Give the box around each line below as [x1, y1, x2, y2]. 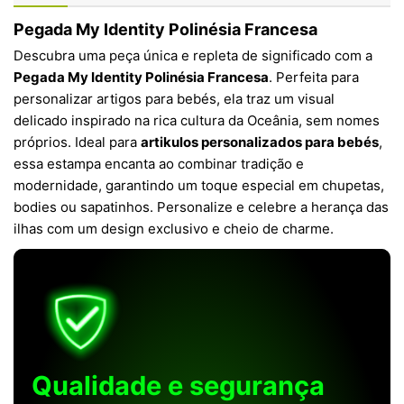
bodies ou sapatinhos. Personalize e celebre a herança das [14, 198, 389, 216]
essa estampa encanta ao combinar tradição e [14, 155, 304, 172]
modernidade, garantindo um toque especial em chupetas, [14, 177, 384, 194]
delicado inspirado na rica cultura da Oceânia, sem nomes [14, 112, 380, 129]
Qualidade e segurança [32, 369, 325, 401]
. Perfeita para [269, 69, 359, 86]
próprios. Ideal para [14, 133, 141, 151]
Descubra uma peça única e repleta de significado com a [14, 47, 372, 64]
